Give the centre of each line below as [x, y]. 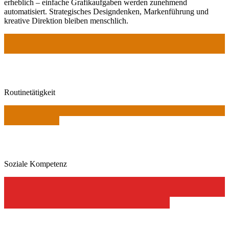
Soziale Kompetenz [36, 164]
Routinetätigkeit [30, 93]
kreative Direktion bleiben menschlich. [66, 21]
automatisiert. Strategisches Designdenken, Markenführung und [106, 12]
